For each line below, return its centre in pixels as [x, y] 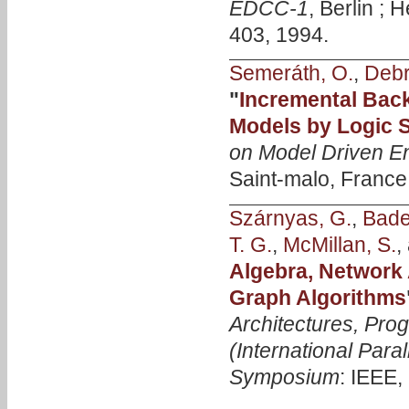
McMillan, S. [339, 244]
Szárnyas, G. [290, 218]
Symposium [284, 377]
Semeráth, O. [291, 73]
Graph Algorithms [317, 297]
